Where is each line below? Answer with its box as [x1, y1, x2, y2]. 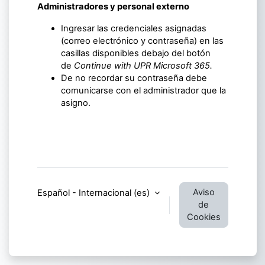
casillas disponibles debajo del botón [60, 48, 211, 59]
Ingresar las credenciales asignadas [60, 23, 206, 34]
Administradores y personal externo [37, 1, 189, 12]
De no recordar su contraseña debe [60, 73, 207, 84]
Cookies [186, 212, 221, 223]
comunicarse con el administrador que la [60, 85, 226, 96]
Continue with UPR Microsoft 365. [73, 60, 215, 72]
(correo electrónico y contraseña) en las [60, 35, 224, 47]
